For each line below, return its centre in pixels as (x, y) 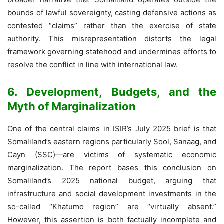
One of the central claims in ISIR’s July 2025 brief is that (112, 128)
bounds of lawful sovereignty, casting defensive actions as (112, 12)
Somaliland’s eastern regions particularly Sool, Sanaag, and (112, 141)
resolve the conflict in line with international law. (93, 64)
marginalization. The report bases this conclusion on (112, 167)
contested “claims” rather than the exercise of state (112, 25)
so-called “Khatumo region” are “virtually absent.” (112, 206)
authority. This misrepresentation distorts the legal (112, 38)
